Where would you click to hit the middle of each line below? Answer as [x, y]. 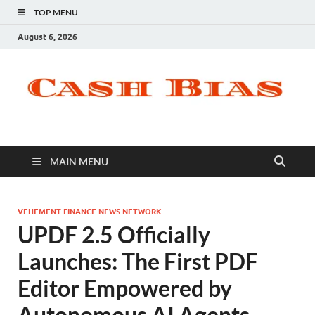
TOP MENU [56, 12]
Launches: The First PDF [138, 262]
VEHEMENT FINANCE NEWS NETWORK [90, 212]
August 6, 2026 [47, 37]
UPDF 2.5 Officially [114, 235]
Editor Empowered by [125, 288]
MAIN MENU [79, 162]
